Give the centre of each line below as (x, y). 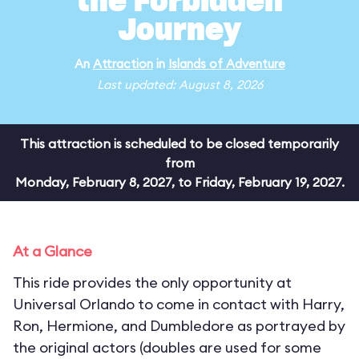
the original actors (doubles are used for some (167, 347)
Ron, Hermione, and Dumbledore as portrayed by (179, 326)
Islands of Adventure (226, 64)
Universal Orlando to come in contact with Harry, (179, 304)
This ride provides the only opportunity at (152, 282)
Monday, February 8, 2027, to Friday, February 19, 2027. (179, 182)
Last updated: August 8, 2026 (179, 85)
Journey (179, 31)
